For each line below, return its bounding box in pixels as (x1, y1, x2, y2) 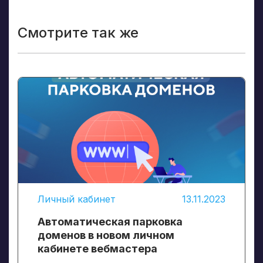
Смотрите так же (18, 23, 139, 41)
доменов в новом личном (38, 228, 174, 241)
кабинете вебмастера (38, 242, 157, 255)
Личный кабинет (38, 193, 116, 205)
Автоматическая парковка (38, 215, 183, 228)
